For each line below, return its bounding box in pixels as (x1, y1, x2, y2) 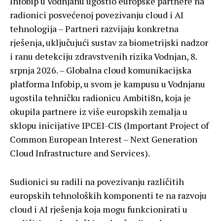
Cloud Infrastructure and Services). (10, 147, 150, 159)
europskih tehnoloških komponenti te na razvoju (10, 189, 207, 202)
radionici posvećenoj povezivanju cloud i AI (10, 9, 184, 21)
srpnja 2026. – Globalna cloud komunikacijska (10, 64, 191, 76)
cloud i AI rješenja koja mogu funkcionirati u (10, 203, 187, 216)
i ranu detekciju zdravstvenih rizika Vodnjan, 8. (10, 50, 197, 63)
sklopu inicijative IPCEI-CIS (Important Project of (10, 119, 209, 132)
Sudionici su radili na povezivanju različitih (10, 176, 184, 188)
